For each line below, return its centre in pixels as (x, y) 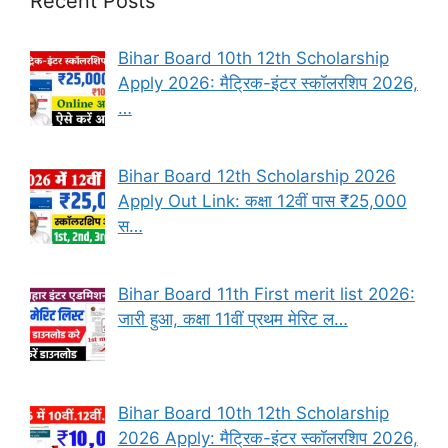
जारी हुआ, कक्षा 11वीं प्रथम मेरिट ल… (232, 319)
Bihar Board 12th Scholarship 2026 (256, 175)
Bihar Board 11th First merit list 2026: (266, 294)
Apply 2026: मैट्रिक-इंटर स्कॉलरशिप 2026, (267, 82)
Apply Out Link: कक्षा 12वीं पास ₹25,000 (262, 200)
